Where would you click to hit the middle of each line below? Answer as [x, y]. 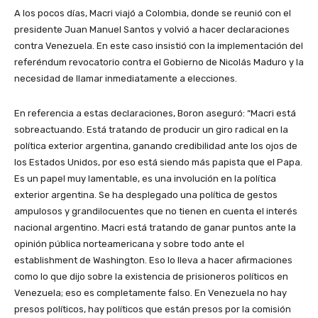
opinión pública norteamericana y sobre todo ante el [129, 244]
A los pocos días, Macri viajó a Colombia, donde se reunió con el [153, 13]
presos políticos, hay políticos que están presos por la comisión [153, 309]
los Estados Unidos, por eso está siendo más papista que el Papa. [158, 163]
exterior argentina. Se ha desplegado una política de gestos [146, 195]
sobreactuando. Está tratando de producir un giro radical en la [151, 130]
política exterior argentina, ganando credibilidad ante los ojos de [156, 146]
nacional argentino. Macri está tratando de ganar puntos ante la [155, 228]
